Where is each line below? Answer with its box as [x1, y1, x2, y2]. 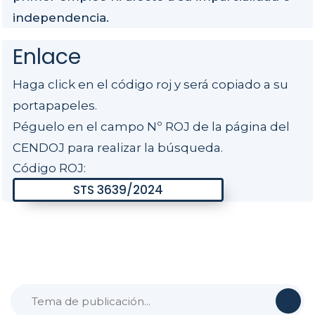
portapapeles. [13, 98, 97, 113]
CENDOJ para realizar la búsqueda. [13, 141, 223, 155]
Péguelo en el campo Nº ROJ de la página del [13, 120, 290, 134]
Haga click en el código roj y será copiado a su [13, 77, 288, 92]
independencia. [13, 11, 109, 25]
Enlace [13, 42, 81, 72]
